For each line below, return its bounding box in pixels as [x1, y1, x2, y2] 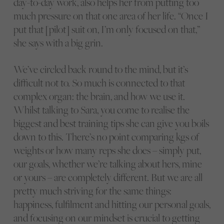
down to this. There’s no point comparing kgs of [13, 130, 199, 144]
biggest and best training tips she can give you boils [13, 116, 209, 130]
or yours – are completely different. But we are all [13, 170, 202, 184]
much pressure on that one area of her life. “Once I [13, 8, 208, 22]
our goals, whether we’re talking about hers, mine [13, 157, 202, 171]
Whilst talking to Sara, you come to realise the [13, 103, 189, 117]
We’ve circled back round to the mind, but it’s [13, 62, 188, 76]
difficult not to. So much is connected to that [13, 76, 185, 90]
